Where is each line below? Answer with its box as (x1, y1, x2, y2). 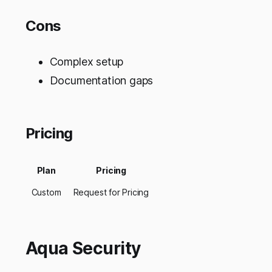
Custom (31, 186, 61, 197)
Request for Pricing (73, 186, 149, 197)
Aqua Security (25, 237, 141, 259)
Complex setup (49, 55, 124, 68)
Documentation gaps (49, 73, 154, 87)
